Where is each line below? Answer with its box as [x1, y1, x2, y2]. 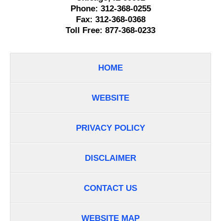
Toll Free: [66, 25, 105, 35]
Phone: [70, 3, 101, 13]
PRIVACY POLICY [76, 123, 145, 133]
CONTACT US [84, 183, 137, 193]
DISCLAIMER [85, 153, 136, 163]
